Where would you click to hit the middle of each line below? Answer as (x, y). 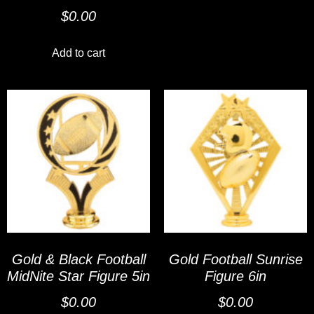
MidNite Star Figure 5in (78, 277)
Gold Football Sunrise (235, 260)
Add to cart (78, 53)
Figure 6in (235, 277)
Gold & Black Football (78, 260)
